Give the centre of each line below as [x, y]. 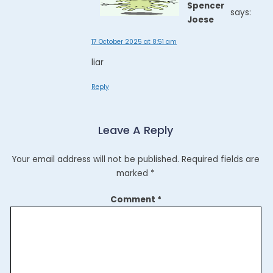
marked [134, 173]
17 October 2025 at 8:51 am [134, 42]
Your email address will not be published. [96, 159]
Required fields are [221, 159]
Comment [133, 199]
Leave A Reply [136, 130]
